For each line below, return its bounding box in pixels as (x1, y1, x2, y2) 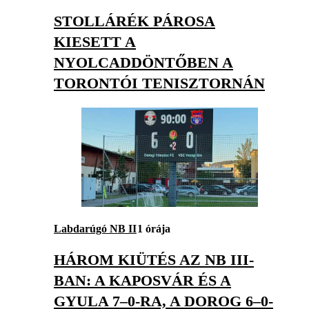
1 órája (137, 223, 170, 235)
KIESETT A (54, 32, 136, 50)
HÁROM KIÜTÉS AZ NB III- (54, 251, 254, 269)
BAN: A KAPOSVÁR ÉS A (54, 272, 231, 290)
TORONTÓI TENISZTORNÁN (54, 74, 265, 92)
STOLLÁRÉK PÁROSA (54, 12, 215, 30)
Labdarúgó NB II (54, 223, 137, 235)
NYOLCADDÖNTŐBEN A (54, 53, 233, 71)
